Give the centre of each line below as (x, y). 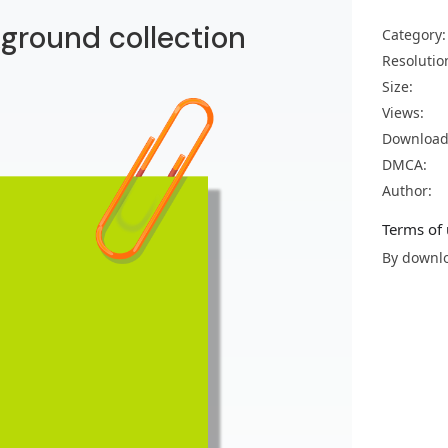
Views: (403, 112)
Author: (407, 190)
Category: (414, 34)
